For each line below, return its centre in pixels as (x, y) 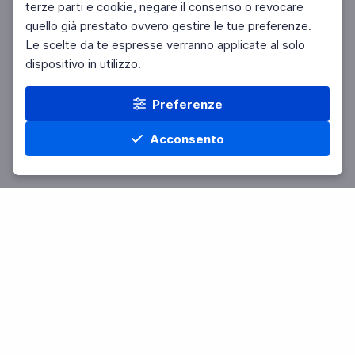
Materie (133, 176)
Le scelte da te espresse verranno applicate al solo (165, 45)
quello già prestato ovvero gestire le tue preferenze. (168, 26)
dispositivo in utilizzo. (83, 64)
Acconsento (187, 139)
